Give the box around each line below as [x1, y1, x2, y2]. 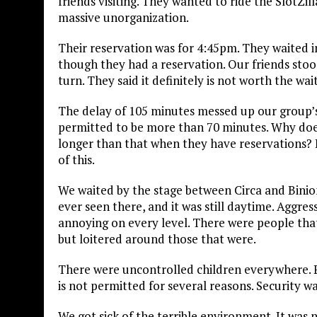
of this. [58, 151, 95, 168]
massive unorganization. [58, 8, 189, 25]
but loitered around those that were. [58, 230, 256, 247]
